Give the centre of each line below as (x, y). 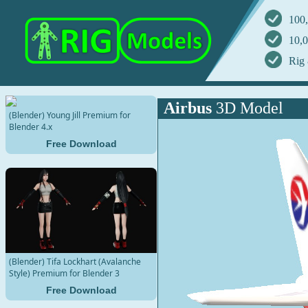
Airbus (187, 108)
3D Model (247, 108)
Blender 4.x (31, 127)
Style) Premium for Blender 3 (64, 273)
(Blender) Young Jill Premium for (70, 115)
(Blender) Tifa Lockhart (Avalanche (75, 261)
